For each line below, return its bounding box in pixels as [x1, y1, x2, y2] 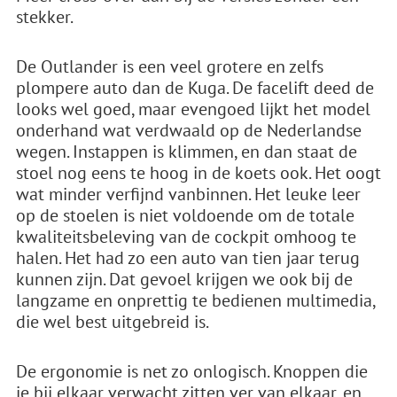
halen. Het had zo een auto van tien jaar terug [16, 246, 360, 269]
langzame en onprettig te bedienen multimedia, [16, 289, 375, 312]
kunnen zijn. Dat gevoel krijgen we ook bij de [16, 268, 353, 291]
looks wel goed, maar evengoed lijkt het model [16, 97, 370, 121]
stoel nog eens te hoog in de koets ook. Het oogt [16, 161, 381, 184]
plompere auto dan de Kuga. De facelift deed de [16, 76, 374, 99]
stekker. [16, 5, 74, 28]
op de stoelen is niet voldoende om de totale [16, 204, 354, 227]
